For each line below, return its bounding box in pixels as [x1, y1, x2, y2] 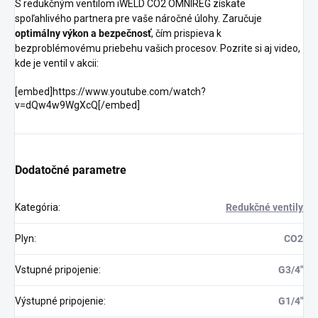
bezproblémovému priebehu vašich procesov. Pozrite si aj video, [15, 43, 300, 55]
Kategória [15, 202, 58, 214]
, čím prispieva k [151, 28, 221, 40]
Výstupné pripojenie [15, 295, 104, 307]
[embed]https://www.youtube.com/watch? [15, 86, 206, 98]
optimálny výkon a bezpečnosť [15, 28, 151, 40]
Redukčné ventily [226, 202, 303, 214]
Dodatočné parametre [15, 163, 126, 177]
